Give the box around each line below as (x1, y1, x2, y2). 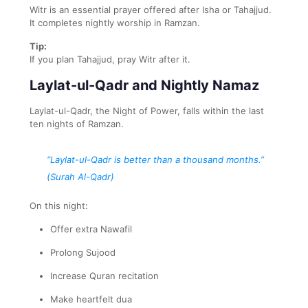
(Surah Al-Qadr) (47, 170, 114, 182)
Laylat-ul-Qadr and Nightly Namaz (30, 76, 259, 93)
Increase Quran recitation (50, 269, 159, 281)
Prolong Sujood (50, 246, 115, 258)
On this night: (30, 199, 88, 211)
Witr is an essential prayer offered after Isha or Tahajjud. (30, 3, 272, 15)
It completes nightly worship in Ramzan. (30, 16, 200, 28)
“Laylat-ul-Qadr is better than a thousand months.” (47, 153, 264, 165)
